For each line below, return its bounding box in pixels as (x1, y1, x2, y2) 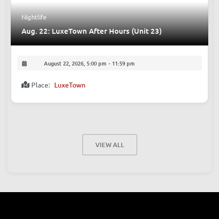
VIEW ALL (95, 140, 124, 149)
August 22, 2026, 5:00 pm (44, 59, 107, 67)
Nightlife (22, 13, 46, 22)
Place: (31, 80, 51, 89)
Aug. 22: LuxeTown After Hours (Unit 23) (22, 26, 162, 36)
